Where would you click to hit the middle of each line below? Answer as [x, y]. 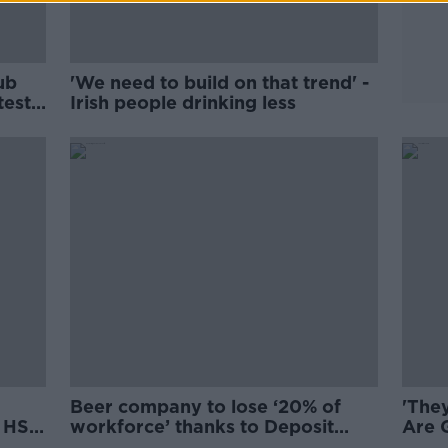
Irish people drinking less [183, 102]
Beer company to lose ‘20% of [206, 406]
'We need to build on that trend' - [220, 82]
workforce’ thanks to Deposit [202, 426]
